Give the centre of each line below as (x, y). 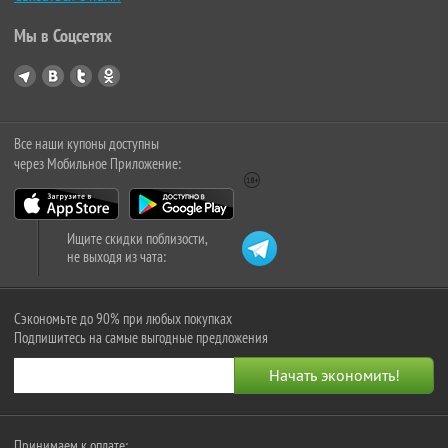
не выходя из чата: (116, 256)
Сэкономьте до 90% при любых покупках (123, 318)
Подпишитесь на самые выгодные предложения (141, 337)
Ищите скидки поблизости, (137, 238)
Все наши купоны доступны (86, 143)
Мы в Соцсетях (63, 35)
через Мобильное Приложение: (97, 163)
